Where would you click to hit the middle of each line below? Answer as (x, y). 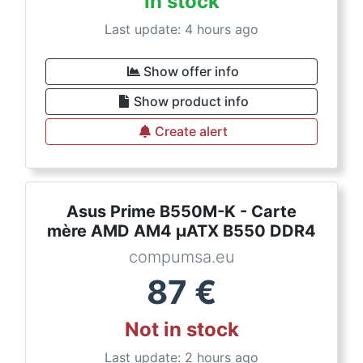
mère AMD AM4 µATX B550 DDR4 (181, 231)
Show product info (191, 101)
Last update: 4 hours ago (181, 29)
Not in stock (181, 329)
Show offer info (191, 71)
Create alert (191, 131)
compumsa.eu (181, 257)
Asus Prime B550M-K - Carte (181, 211)
